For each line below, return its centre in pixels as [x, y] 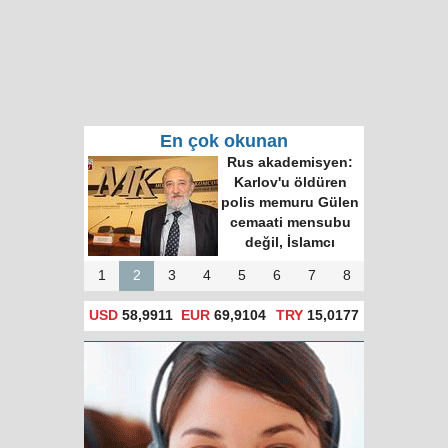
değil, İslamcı [290, 242]
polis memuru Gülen [290, 202]
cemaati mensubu [290, 222]
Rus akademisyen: [290, 162]
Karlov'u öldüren [290, 182]
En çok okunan [224, 141]
